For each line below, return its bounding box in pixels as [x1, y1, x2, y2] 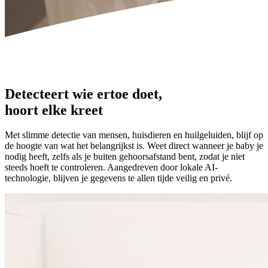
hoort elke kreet [5, 102, 103, 118]
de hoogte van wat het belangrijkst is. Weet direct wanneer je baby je [5, 141, 263, 151]
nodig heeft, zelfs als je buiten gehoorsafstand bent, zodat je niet [5, 151, 245, 162]
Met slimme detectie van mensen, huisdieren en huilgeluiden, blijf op [5, 130, 263, 141]
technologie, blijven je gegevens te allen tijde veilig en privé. [5, 173, 232, 184]
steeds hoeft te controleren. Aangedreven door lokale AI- [5, 162, 218, 173]
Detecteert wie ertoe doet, [5, 86, 162, 102]
